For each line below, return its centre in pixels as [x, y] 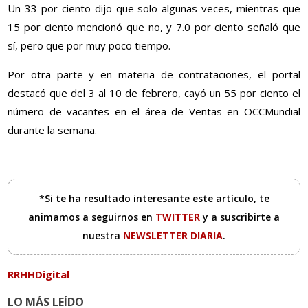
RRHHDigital [39, 275]
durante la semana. [53, 130]
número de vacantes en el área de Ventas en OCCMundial [154, 112]
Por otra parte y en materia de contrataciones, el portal [154, 75]
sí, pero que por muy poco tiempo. [89, 46]
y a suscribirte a [241, 217]
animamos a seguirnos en [92, 217]
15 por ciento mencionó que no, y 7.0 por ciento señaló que [154, 27]
